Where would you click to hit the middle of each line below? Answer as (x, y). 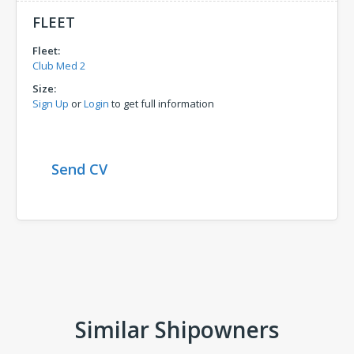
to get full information (162, 104)
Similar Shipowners (177, 330)
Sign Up (51, 104)
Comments (74, 282)
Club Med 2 (59, 66)
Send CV (79, 169)
